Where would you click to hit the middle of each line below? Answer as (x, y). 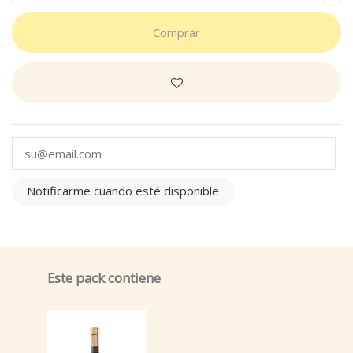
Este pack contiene (104, 278)
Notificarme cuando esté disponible (123, 191)
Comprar (176, 33)
